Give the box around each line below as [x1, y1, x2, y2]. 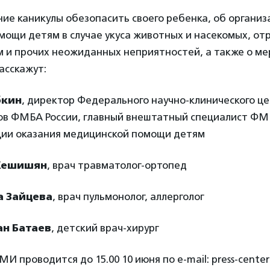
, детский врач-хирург [51, 222, 159, 234]
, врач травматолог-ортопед [47, 159, 187, 171]
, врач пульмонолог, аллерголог [52, 190, 204, 202]
